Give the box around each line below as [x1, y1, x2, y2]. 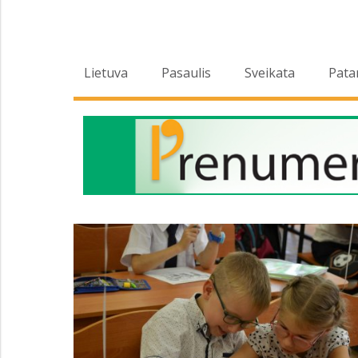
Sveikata [245, 64, 295, 82]
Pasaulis [161, 64, 211, 82]
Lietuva [84, 64, 128, 82]
